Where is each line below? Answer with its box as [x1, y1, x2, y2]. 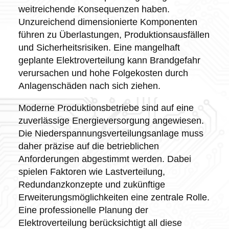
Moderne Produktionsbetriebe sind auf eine [18, 102, 194, 113]
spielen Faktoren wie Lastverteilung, [18, 166, 165, 177]
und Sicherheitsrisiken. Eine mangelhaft [18, 42, 180, 53]
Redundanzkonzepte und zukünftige [18, 179, 165, 190]
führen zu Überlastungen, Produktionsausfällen [18, 29, 210, 40]
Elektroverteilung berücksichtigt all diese [18, 217, 182, 228]
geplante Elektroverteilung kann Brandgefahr [18, 55, 200, 65]
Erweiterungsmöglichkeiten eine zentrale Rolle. [18, 192, 210, 202]
